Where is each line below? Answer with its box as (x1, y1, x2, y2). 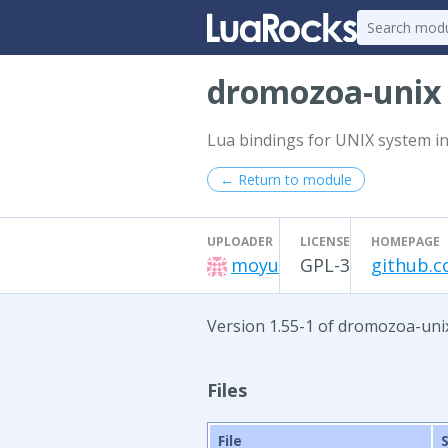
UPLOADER (207, 233, 273, 250)
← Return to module (220, 170, 352, 189)
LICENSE (300, 233, 350, 250)
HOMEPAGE (371, 233, 440, 250)
